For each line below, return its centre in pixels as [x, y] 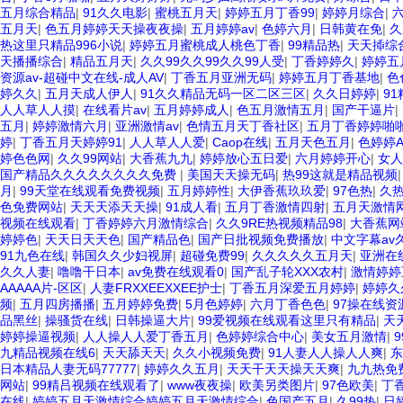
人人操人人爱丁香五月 [146, 336]
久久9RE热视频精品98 [279, 223]
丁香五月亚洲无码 [221, 77]
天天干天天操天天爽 [283, 369]
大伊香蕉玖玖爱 [282, 191]
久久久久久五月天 [302, 255]
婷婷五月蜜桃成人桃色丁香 [205, 45]
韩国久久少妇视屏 [122, 255]
